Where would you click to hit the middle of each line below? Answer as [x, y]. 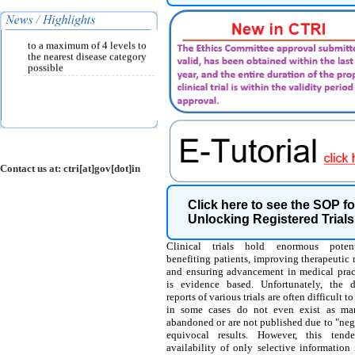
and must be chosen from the [89, 17]
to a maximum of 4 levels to [87, 39]
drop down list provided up [86, 28]
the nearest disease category [87, 50]
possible [46, 61]
